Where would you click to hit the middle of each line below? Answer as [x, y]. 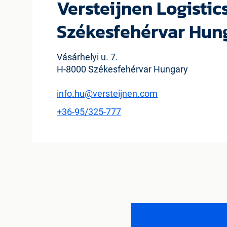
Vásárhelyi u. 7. [87, 57]
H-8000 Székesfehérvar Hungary [122, 69]
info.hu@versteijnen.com [107, 93]
